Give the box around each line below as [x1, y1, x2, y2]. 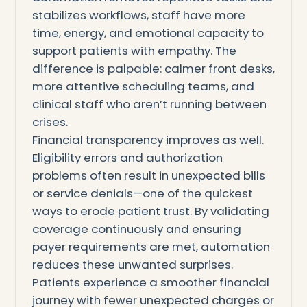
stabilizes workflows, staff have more [32, 6, 245, 23]
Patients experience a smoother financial [32, 273, 269, 291]
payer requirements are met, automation [32, 238, 270, 255]
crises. [32, 113, 68, 130]
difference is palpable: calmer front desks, [32, 60, 275, 77]
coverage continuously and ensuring [32, 220, 241, 237]
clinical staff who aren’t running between [32, 95, 267, 112]
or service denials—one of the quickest [32, 184, 253, 201]
